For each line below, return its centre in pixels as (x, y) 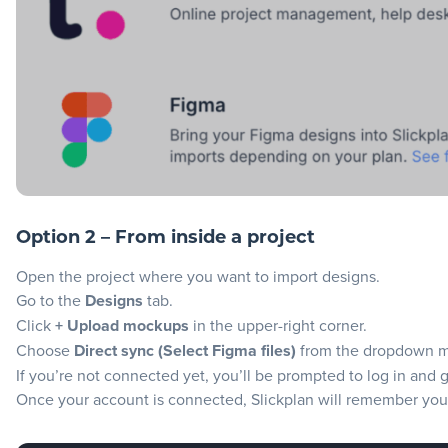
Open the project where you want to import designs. (198, 276)
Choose (45, 350)
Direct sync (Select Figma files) (185, 350)
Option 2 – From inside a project (165, 238)
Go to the (50, 300)
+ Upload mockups (122, 325)
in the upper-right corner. (278, 325)
